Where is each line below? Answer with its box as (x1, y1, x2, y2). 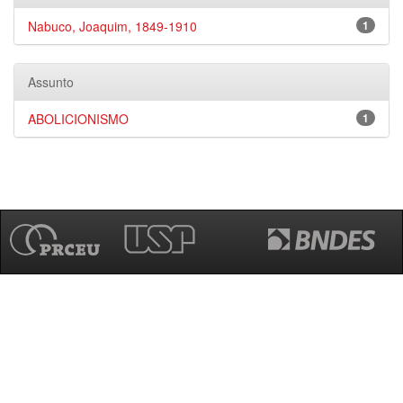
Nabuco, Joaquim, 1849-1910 (28, 17, 197, 35)
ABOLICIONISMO (28, 110, 129, 128)
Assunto (28, 73, 74, 91)
